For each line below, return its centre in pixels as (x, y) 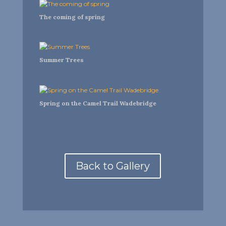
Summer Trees (61, 60)
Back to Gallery (113, 166)
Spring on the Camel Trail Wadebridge (98, 103)
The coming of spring (72, 17)
